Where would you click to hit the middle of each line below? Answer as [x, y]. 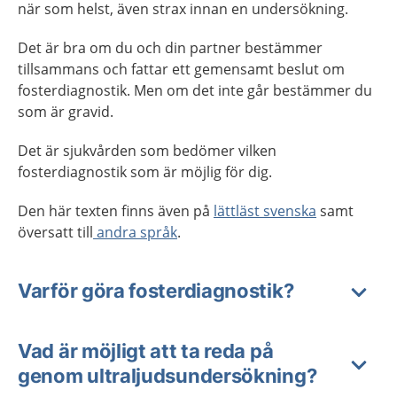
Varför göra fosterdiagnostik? [156, 291]
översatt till [55, 232]
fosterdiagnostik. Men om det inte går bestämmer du [195, 90]
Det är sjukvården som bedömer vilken [147, 151]
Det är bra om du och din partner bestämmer [170, 48]
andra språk [135, 232]
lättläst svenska [265, 211]
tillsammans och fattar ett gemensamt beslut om [181, 69]
